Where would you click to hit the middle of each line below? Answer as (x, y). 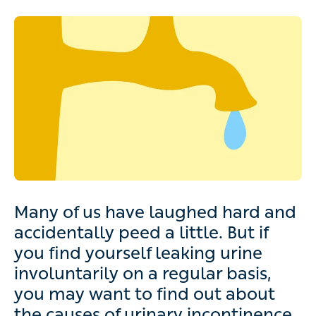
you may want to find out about (145, 294)
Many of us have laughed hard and (155, 212)
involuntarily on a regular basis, (143, 274)
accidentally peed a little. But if (141, 233)
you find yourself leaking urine (138, 253)
